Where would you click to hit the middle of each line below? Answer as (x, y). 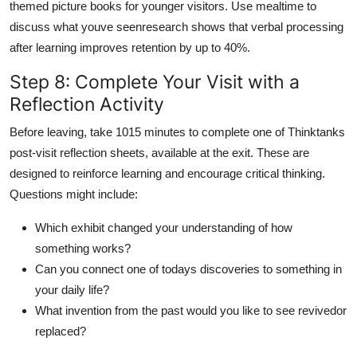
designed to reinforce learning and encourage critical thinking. (167, 173)
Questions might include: (74, 194)
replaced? (61, 331)
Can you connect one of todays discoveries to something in (188, 269)
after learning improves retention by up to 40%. (130, 47)
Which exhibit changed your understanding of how (164, 227)
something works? (83, 248)
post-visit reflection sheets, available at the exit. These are (159, 152)
